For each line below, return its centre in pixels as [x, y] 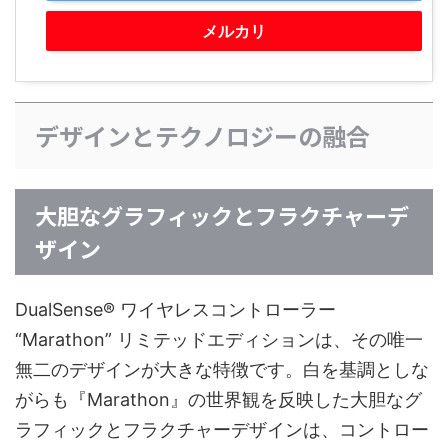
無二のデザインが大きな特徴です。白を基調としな [222, 369]
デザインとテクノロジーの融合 [202, 135]
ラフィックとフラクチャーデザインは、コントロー [222, 429]
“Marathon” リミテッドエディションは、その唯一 [219, 339]
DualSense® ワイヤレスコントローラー [175, 309]
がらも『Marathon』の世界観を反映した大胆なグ [218, 399]
